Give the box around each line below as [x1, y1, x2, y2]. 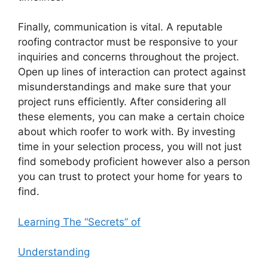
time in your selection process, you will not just [18, 141, 242, 153]
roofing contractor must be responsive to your [18, 36, 237, 48]
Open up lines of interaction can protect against [18, 66, 246, 78]
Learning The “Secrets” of [18, 215, 141, 228]
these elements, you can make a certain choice [18, 111, 245, 123]
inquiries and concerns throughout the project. [18, 51, 239, 63]
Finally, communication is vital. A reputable [18, 21, 223, 33]
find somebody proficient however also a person [18, 156, 250, 167]
